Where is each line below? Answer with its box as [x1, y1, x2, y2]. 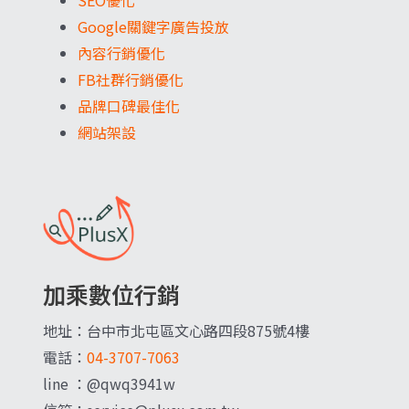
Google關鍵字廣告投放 [78, 16, 229, 38]
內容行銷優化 [78, 42, 165, 65]
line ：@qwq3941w [43, 372, 175, 395]
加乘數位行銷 [43, 278, 180, 311]
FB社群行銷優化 [78, 68, 184, 91]
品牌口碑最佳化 [78, 95, 180, 118]
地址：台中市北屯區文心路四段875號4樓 [43, 320, 309, 342]
